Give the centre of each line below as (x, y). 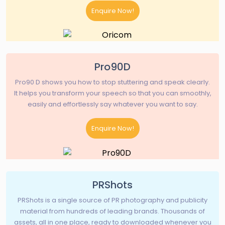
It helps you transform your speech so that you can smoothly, (113, 93)
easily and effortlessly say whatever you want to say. (113, 104)
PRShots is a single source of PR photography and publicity (113, 200)
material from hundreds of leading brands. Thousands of (113, 211)
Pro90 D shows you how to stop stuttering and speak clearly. (113, 82)
